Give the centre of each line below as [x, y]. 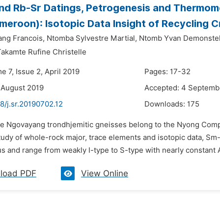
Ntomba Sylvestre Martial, [92, 38]
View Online [105, 173]
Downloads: [166, 104]
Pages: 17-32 [167, 72]
